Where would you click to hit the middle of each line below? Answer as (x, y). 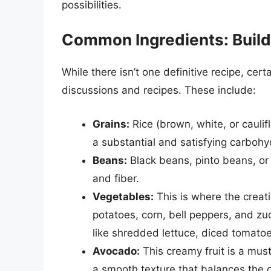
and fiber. (116, 178)
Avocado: (116, 251)
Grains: (111, 124)
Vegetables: (123, 196)
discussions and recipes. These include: (159, 90)
